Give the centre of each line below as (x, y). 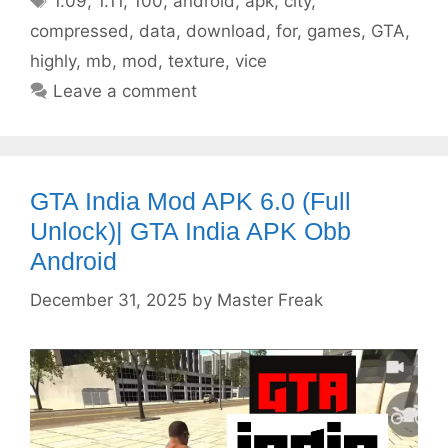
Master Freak (270, 299)
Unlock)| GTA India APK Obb (190, 231)
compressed (79, 31)
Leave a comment (125, 91)
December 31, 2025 (108, 299)
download (226, 31)
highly (53, 61)
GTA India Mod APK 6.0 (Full (190, 201)
